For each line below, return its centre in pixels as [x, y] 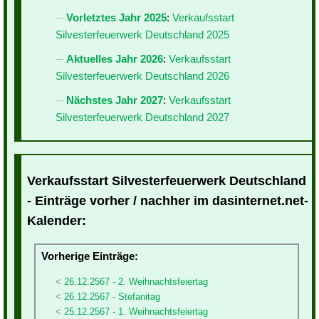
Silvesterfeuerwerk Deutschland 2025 [142, 35]
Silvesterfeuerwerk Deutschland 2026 [142, 76]
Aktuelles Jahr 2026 [115, 59]
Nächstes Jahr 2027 [115, 100]
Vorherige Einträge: [90, 256]
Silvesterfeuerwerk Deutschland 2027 [142, 117]
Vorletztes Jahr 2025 [116, 18]
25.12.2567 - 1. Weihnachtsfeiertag [136, 311]
